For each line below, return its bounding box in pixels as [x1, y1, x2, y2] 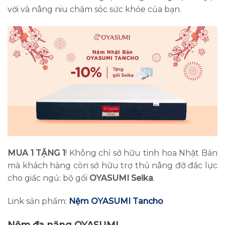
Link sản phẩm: [8, 196, 69, 206]
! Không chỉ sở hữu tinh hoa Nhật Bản [65, 148, 218, 158]
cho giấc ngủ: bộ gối [8, 173, 89, 183]
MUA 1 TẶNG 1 [8, 148, 65, 158]
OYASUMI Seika [89, 173, 153, 183]
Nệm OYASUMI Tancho [69, 196, 163, 206]
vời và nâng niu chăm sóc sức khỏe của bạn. [8, 5, 181, 15]
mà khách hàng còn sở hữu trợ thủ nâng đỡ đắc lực [8, 161, 217, 171]
